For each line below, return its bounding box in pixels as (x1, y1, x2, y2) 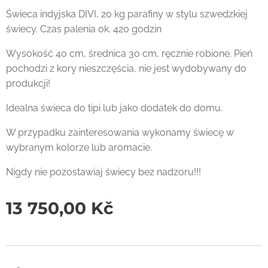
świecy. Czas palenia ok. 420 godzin (6, 23, 162, 35)
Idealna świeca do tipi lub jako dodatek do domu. (6, 102, 223, 114)
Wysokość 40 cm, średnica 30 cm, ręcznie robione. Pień (6, 47, 252, 59)
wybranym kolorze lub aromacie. (6, 141, 152, 153)
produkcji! (6, 77, 50, 89)
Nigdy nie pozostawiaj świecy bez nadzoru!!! (6, 166, 201, 178)
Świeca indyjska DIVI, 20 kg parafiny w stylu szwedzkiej (6, 8, 248, 20)
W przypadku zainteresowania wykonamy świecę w (6, 126, 234, 138)
